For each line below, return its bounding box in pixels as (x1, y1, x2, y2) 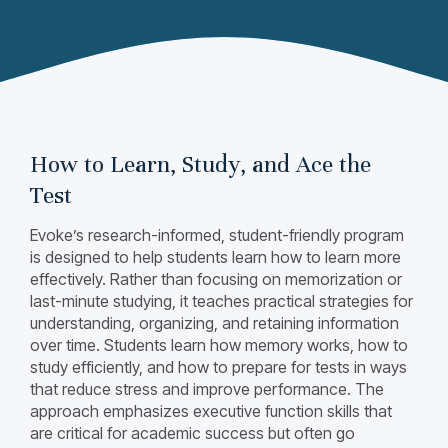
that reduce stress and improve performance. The (30, 379, 384, 399)
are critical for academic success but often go (30, 423, 355, 443)
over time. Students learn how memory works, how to (30, 335, 408, 355)
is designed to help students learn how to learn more (30, 247, 401, 267)
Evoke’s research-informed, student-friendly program (30, 225, 404, 245)
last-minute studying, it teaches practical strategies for (30, 291, 413, 311)
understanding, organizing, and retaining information (30, 313, 399, 333)
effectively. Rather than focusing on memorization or (30, 269, 402, 289)
